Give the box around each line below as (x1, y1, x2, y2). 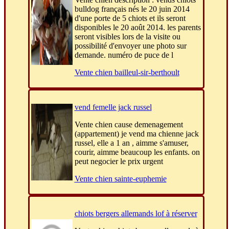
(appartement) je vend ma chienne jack (74, 129, 199, 139)
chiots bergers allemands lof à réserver (74, 209, 197, 218)
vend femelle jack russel (74, 103, 152, 112)
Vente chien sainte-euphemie (74, 174, 167, 184)
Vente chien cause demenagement (74, 120, 183, 129)
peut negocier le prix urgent (74, 157, 163, 166)
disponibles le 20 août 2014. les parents (74, 23, 201, 32)
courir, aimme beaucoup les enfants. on (74, 148, 200, 157)
